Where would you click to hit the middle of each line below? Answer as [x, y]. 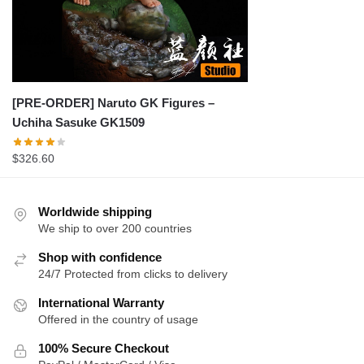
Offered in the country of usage [118, 319]
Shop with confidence [100, 257]
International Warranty [101, 302]
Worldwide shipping [95, 211]
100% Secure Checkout [104, 348]
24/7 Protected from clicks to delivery [133, 273]
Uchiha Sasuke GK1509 [78, 123]
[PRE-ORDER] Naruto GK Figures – [113, 103]
